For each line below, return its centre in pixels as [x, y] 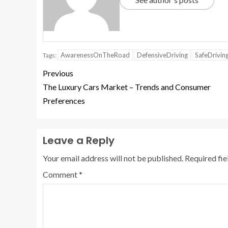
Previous [58, 73]
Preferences [64, 101]
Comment [61, 175]
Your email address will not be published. [113, 158]
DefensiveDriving [162, 55]
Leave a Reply [79, 141]
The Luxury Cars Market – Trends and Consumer [127, 87]
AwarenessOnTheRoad [95, 55]
